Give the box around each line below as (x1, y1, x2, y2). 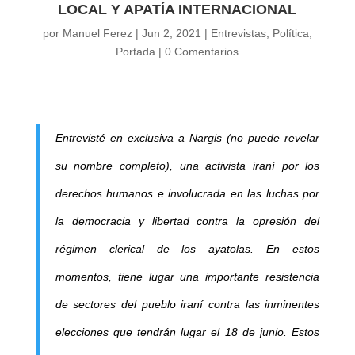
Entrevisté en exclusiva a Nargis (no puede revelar (55, 131, 320, 144)
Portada (116, 44, 156, 58)
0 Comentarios (165, 44, 239, 58)
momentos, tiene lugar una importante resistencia (55, 269, 320, 283)
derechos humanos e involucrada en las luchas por (55, 186, 320, 200)
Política (272, 26, 309, 40)
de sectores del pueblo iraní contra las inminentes (55, 297, 320, 311)
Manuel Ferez (62, 26, 132, 40)
